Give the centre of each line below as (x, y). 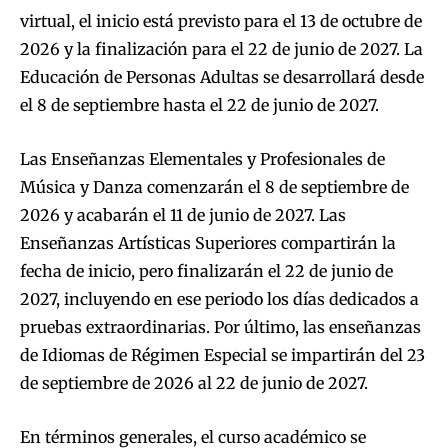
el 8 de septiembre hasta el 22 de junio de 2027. (199, 105)
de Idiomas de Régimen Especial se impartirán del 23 (222, 355)
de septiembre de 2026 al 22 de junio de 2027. (194, 383)
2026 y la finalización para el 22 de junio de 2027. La (221, 49)
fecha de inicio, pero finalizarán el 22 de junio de (206, 271)
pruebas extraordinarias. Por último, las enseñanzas (220, 327)
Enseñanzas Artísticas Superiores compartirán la (208, 243)
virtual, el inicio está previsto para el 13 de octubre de (221, 21)
